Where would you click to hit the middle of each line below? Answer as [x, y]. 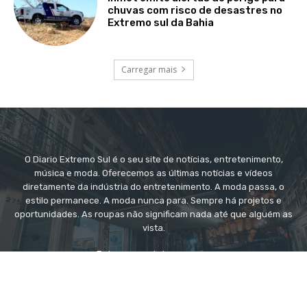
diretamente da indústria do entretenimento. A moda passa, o [153, 186]
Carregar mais [149, 69]
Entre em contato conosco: [153, 254]
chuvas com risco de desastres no [195, 10]
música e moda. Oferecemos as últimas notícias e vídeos [153, 173]
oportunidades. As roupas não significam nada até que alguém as [153, 214]
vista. [153, 228]
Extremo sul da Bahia [161, 22]
